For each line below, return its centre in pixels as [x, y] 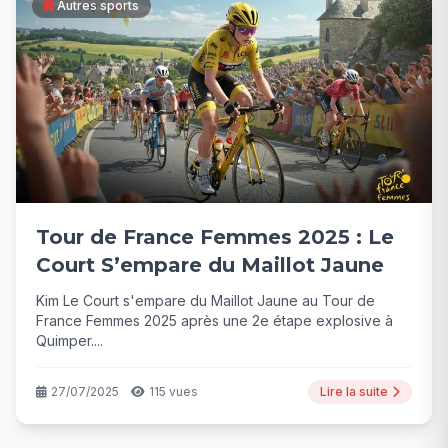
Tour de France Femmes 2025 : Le [215, 236]
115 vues [173, 391]
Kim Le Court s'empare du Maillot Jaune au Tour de [205, 300]
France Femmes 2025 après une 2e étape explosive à [214, 320]
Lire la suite [354, 391]
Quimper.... [69, 340]
